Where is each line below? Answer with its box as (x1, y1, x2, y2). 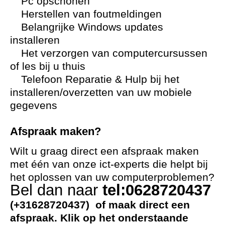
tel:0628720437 (102, 181, 211, 199)
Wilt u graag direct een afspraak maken (10, 145, 199, 157)
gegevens (10, 99, 57, 111)
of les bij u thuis (10, 60, 85, 72)
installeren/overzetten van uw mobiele (10, 86, 192, 98)
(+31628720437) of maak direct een (10, 198, 190, 210)
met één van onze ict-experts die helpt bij (10, 158, 208, 170)
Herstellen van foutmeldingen (18, 8, 162, 20)
